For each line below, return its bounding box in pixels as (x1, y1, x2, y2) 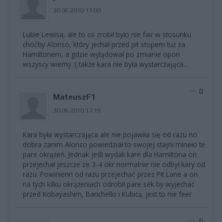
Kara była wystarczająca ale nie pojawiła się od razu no (23, 129, 197, 139)
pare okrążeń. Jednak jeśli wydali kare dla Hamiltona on (23, 149, 197, 159)
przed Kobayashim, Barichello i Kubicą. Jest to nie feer (23, 189, 192, 199)
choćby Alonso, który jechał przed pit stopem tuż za (23, 39, 185, 49)
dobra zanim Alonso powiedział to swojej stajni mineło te (23, 139, 205, 149)
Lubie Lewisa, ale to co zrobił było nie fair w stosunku (23, 29, 191, 39)
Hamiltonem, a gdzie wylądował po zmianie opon (23, 49, 180, 59)
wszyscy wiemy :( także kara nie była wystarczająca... (23, 59, 188, 69)
